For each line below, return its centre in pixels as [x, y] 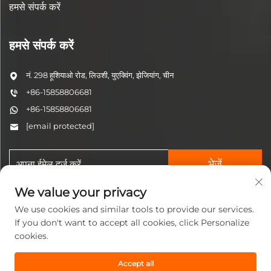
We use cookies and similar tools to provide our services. [134, 209]
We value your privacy [80, 192]
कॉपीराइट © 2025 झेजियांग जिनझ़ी [72, 260]
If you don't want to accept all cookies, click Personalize [132, 223]
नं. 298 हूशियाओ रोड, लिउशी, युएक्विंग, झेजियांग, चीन [100, 75]
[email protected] [60, 126]
